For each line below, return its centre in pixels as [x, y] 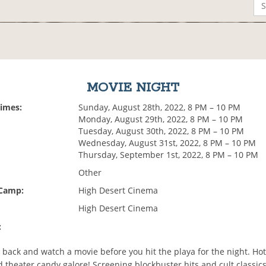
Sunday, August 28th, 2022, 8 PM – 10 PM [160, 107]
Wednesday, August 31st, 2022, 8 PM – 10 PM [167, 143]
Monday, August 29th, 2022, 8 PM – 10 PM [161, 119]
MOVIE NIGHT [133, 88]
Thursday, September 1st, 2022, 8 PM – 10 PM [169, 155]
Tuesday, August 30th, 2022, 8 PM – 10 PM [161, 131]
